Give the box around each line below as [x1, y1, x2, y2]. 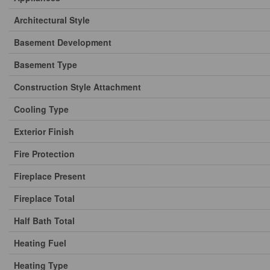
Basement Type [14, 58, 77, 71]
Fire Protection [14, 148, 75, 160]
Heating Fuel [14, 237, 66, 249]
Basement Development [14, 36, 111, 48]
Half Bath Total [14, 215, 75, 227]
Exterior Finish [14, 125, 74, 137]
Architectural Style [14, 14, 90, 26]
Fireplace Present [14, 170, 86, 182]
